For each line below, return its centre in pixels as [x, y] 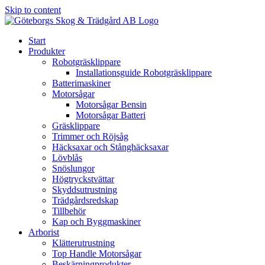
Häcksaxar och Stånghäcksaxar [110, 147]
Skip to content [33, 10]
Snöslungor [73, 168]
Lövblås [67, 158]
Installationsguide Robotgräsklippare [144, 72]
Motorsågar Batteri [111, 115]
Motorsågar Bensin [111, 104]
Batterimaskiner [81, 83]
